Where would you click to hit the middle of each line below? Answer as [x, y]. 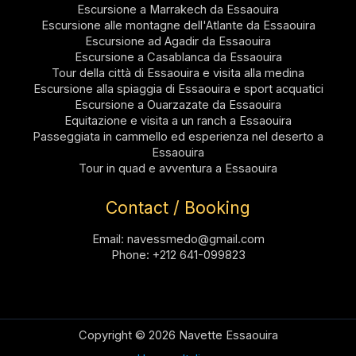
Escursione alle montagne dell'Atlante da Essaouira [178, 26]
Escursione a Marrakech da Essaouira [178, 10]
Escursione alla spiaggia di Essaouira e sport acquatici [178, 89]
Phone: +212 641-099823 [178, 255]
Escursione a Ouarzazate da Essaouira [178, 105]
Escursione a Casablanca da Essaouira [178, 58]
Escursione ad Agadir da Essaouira [178, 42]
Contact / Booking [178, 208]
